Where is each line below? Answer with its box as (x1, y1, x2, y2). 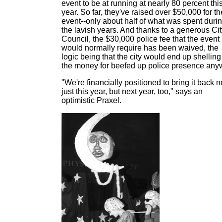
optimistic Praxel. (61, 96, 121, 105)
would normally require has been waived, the (61, 44, 219, 52)
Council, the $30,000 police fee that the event (61, 35, 220, 43)
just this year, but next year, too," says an (61, 87, 203, 96)
